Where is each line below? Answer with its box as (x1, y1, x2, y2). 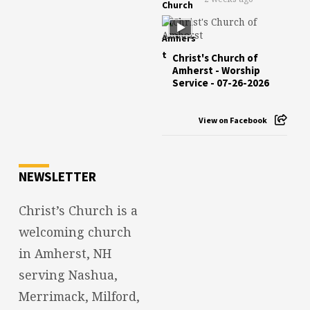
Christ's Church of (172, 51, 258, 64)
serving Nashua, (18, 266, 118, 283)
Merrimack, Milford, (18, 287, 140, 304)
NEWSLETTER (18, 167, 96, 185)
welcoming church (18, 223, 131, 240)
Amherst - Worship (172, 63, 260, 77)
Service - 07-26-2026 (172, 75, 269, 89)
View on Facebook (198, 114, 267, 125)
